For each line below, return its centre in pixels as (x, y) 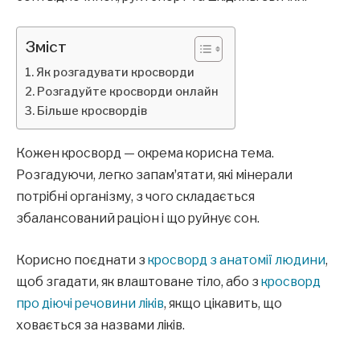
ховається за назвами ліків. (100, 325)
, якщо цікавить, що (223, 303)
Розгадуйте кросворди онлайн (127, 92)
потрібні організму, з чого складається (135, 197)
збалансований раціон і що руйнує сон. (138, 219)
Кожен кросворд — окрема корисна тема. (145, 153)
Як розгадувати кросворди (115, 73)
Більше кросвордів (92, 111)
